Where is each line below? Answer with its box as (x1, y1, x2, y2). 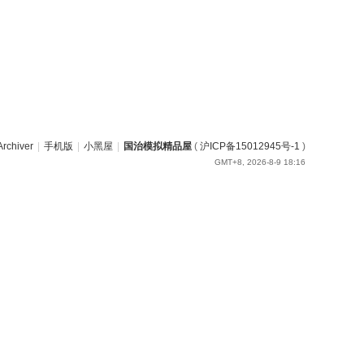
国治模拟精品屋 (123, 141, 192, 152)
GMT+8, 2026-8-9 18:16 (214, 158, 305, 167)
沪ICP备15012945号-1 (200, 141, 300, 152)
